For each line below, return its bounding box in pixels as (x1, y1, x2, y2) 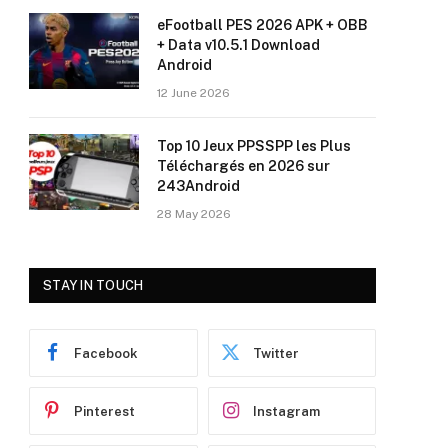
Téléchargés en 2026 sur (157, 158, 330, 175)
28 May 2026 (157, 207, 231, 222)
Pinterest (74, 403, 135, 419)
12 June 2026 (157, 86, 230, 101)
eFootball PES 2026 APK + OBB (157, 17, 368, 34)
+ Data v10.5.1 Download (157, 37, 320, 54)
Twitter (252, 345, 299, 361)
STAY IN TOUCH (43, 278, 144, 294)
